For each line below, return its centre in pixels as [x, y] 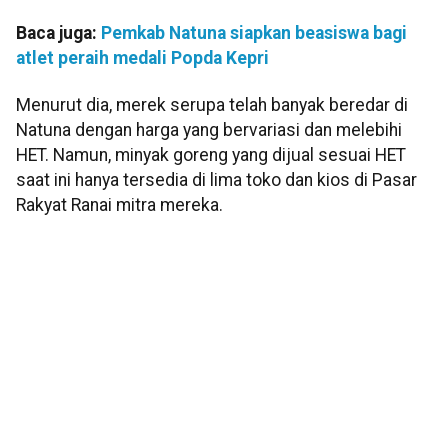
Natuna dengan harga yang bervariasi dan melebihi [209, 130]
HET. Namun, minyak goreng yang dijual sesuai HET [211, 155]
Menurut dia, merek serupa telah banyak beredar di [212, 105]
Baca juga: [58, 32]
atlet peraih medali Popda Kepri [142, 57]
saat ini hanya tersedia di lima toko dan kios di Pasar [216, 180]
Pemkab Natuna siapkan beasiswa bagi [254, 32]
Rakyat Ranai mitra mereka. [119, 205]
